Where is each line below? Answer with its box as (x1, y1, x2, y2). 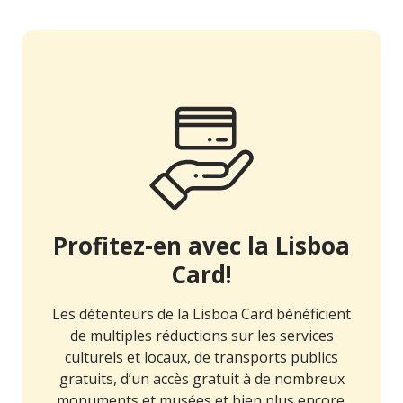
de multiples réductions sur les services (69, 326, 334, 346)
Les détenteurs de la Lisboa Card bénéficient (52, 304, 351, 325)
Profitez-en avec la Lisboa (53, 229, 350, 263)
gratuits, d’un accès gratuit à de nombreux (58, 369, 345, 390)
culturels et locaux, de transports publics (65, 347, 338, 368)
